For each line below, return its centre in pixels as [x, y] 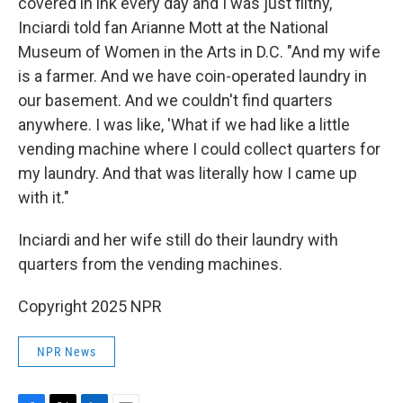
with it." [44, 197]
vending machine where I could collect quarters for [199, 149]
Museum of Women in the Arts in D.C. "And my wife [199, 52]
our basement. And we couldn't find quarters [175, 100]
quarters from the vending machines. [150, 264]
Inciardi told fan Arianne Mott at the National [173, 27]
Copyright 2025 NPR [90, 306]
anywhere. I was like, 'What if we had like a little [184, 125]
